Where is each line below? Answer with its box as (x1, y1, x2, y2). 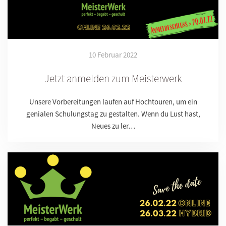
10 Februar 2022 (89, 49, 137, 60)
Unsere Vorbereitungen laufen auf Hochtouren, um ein (29, 96, 197, 106)
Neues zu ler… (91, 121, 135, 131)
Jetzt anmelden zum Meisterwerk (44, 71, 182, 85)
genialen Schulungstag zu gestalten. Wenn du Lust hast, (26, 108, 200, 119)
